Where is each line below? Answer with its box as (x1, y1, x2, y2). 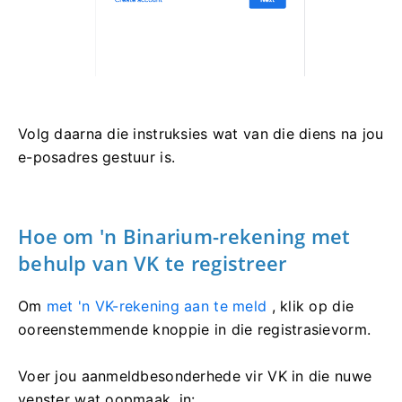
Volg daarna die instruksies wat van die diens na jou (18, 125, 384, 144)
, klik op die (267, 297, 354, 316)
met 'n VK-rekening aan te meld (46, 297, 267, 316)
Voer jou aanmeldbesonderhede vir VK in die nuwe (18, 367, 372, 386)
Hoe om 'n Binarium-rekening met (18, 223, 351, 250)
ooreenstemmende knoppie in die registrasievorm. (18, 320, 371, 339)
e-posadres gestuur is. (18, 148, 176, 167)
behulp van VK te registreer (18, 249, 287, 277)
